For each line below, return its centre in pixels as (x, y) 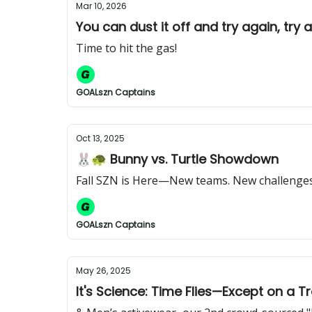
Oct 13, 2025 (100, 138)
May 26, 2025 (103, 271)
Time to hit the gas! (126, 48)
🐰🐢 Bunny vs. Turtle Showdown (177, 159)
